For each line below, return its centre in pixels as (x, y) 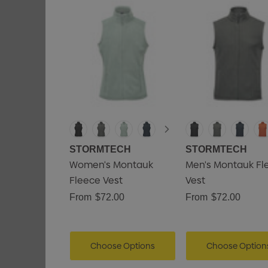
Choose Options (122, 246)
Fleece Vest (96, 180)
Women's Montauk (111, 165)
